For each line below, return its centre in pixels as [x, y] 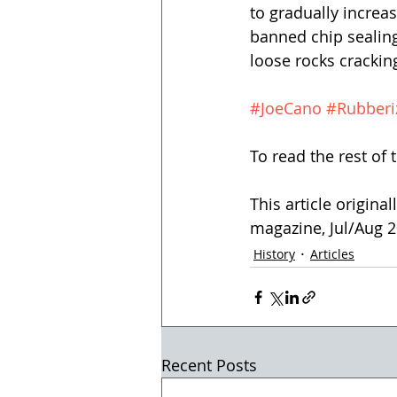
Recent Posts [209, 365]
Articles [332, 253]
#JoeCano [286, 108]
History [274, 253]
